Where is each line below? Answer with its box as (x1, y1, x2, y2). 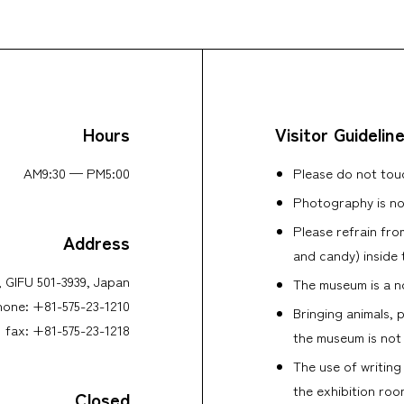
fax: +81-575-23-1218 (5, 319, 130, 339)
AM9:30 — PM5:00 (23, 162, 130, 182)
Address (63, 228, 130, 255)
